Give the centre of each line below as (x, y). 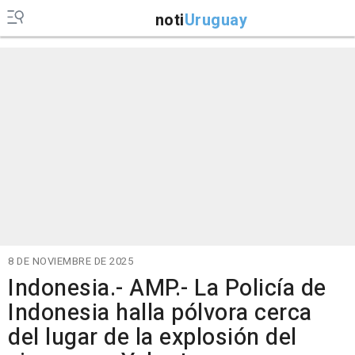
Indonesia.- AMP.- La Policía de (167, 288)
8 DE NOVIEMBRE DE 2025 (71, 261)
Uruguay (216, 20)
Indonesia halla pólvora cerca (160, 313)
